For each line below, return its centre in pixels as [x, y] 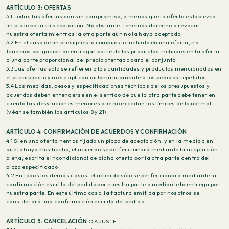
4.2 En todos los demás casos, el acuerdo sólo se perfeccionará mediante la [111, 175]
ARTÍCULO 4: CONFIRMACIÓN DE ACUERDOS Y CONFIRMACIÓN [97, 132]
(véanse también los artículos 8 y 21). [57, 112]
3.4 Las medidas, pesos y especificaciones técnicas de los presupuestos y [108, 86]
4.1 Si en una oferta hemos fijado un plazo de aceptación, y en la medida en [110, 141]
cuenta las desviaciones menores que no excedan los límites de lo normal [109, 103]
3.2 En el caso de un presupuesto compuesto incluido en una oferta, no [102, 42]
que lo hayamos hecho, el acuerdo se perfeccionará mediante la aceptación [112, 149]
